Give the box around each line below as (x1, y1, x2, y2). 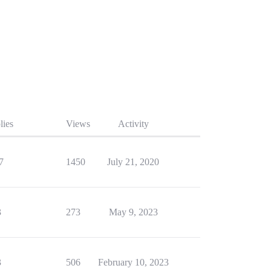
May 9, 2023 (108, 207, 158, 217)
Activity (117, 119, 149, 129)
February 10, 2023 (97, 257, 169, 267)
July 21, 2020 (107, 157, 159, 167)
